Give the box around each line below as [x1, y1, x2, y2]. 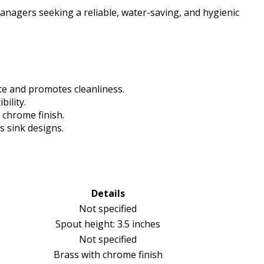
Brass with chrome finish [53, 248, 163, 262]
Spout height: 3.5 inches [55, 217, 160, 231]
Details [91, 187, 125, 200]
